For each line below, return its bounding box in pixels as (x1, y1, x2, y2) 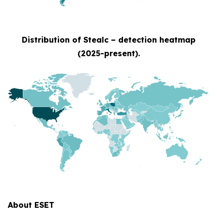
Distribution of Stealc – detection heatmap (21, 35, 196, 45)
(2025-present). (77, 48, 140, 59)
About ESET (8, 200, 54, 210)
